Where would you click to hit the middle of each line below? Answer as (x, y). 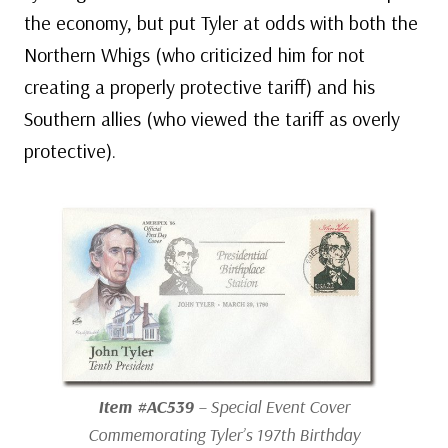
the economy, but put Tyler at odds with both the (221, 23)
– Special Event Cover (272, 407)
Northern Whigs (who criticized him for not (194, 55)
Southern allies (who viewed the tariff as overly (212, 119)
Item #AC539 (146, 407)
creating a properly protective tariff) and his (199, 87)
